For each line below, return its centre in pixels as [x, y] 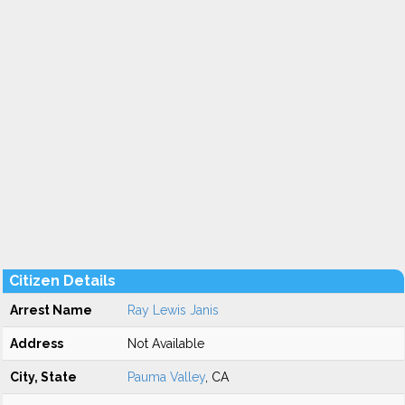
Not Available [166, 344]
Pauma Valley [166, 377]
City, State [43, 377]
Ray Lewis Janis [173, 310]
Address [37, 344]
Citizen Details [62, 281]
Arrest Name [51, 310]
